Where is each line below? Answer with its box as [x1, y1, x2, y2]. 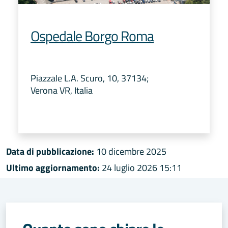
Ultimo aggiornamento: [6, 160, 100, 175]
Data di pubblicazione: [6, 144, 94, 158]
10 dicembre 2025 [94, 144, 166, 158]
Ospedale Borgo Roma [31, 24, 154, 47]
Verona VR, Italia [31, 83, 93, 97]
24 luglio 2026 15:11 [100, 160, 182, 175]
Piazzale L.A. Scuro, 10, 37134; [31, 71, 149, 85]
